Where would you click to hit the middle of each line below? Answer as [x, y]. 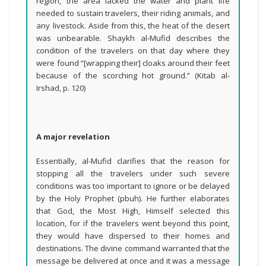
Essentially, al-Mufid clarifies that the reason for [133, 161]
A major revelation [73, 137]
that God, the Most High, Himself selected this [133, 211]
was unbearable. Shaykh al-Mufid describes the [133, 38]
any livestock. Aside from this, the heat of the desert [133, 26]
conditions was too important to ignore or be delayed [133, 186]
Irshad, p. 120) [61, 88]
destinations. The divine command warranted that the [133, 248]
